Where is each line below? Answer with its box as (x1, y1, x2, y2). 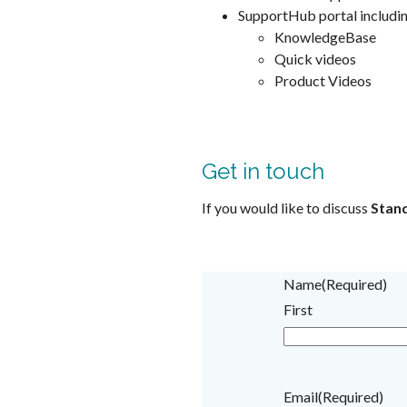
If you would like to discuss (202, 199, 371, 217)
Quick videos (274, 50, 356, 68)
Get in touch (202, 157, 324, 184)
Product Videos (274, 72, 372, 90)
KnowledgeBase (274, 28, 376, 46)
